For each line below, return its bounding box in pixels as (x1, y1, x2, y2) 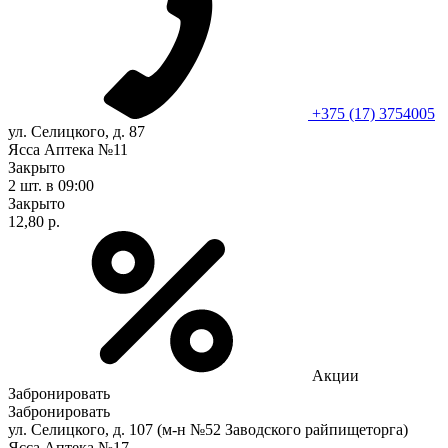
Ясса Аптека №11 (8, 140, 128, 158)
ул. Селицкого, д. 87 (8, 122, 145, 140)
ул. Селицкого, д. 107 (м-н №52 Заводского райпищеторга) (8, 420, 408, 438)
